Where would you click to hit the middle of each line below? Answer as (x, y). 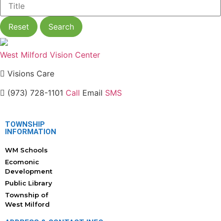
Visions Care (30, 74)
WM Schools (26, 150)
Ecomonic (22, 162)
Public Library (29, 183)
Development (29, 171)
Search (61, 27)
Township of (27, 195)
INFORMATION (31, 132)
